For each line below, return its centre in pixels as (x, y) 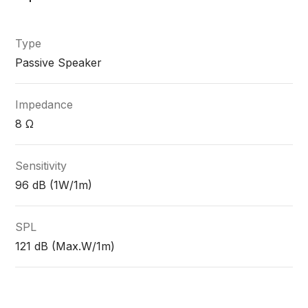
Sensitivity (41, 166)
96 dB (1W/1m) (54, 185)
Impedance (44, 105)
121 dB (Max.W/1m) (65, 246)
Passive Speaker (59, 63)
